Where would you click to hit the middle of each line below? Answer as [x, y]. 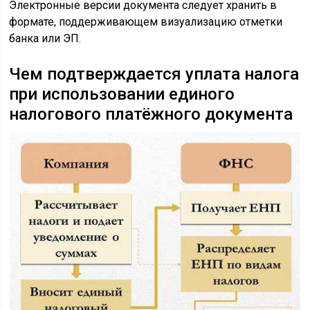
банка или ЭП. [45, 38]
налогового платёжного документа [151, 114]
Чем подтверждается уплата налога [154, 74]
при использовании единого [122, 94]
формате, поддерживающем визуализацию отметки [146, 21]
